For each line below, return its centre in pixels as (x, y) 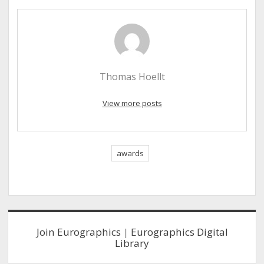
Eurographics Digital (179, 232)
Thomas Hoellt (132, 77)
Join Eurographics (78, 232)
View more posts (132, 103)
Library (132, 243)
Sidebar (37, 220)
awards (130, 153)
